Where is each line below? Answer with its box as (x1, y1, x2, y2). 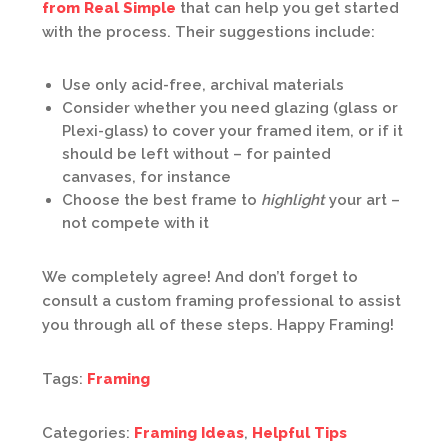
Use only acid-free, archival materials (62, 75, 344, 94)
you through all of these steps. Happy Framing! (42, 315, 394, 334)
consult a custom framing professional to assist (42, 291, 401, 310)
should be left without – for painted (62, 144, 331, 163)
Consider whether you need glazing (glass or (62, 98, 398, 117)
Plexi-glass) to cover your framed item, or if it (62, 121, 403, 140)
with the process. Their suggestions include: (42, 22, 375, 41)
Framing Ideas (134, 423, 244, 442)
